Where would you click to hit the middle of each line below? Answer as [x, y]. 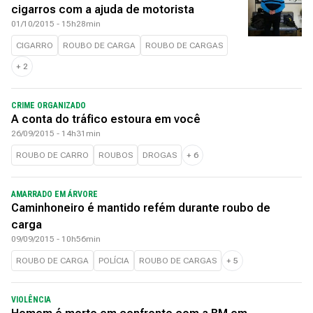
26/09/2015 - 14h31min [56, 133]
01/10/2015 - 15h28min [56, 24]
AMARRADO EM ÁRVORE [54, 194]
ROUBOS [116, 155]
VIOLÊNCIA [31, 300]
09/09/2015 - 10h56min [56, 239]
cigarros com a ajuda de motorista [103, 9]
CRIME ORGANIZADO [49, 105]
